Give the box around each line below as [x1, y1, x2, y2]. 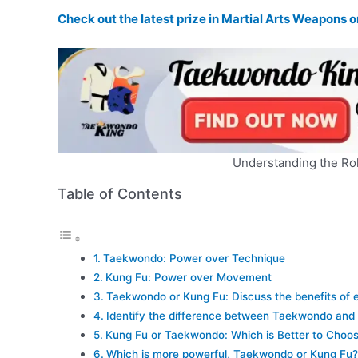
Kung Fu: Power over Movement [105, 270, 272, 284]
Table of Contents [58, 185, 182, 202]
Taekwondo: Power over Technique [102, 251, 285, 265]
